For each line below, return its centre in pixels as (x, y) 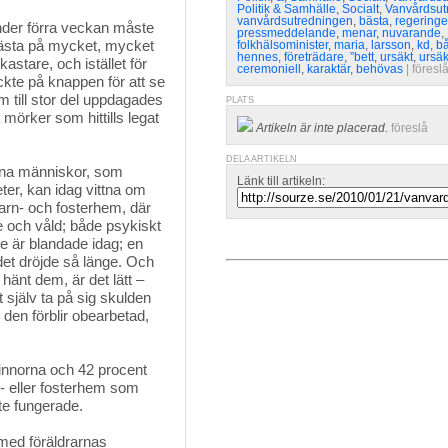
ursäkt (396, 57)
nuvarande (411, 33)
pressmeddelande (286, 33)
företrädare (314, 57)
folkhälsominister (282, 45)
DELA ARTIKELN (261, 159)
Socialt (360, 9)
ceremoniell (269, 69)
